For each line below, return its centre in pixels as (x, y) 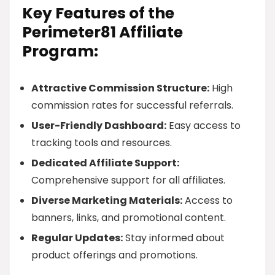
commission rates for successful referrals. (132, 105)
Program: (60, 51)
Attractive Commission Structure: (120, 88)
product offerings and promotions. (114, 255)
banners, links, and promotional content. (129, 218)
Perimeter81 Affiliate (103, 32)
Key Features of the (98, 13)
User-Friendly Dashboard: (99, 126)
